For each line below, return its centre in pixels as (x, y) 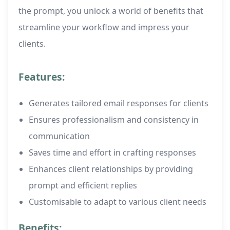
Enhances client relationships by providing (111, 169)
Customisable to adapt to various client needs (118, 202)
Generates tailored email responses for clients (119, 103)
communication (59, 136)
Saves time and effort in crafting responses (112, 153)
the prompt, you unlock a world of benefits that (111, 11)
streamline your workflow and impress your (104, 27)
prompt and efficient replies (83, 186)
